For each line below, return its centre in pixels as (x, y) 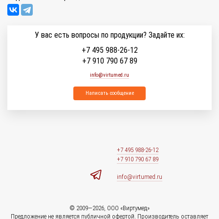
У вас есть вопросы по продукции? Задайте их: (109, 35)
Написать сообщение (109, 93)
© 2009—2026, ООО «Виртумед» (109, 208)
